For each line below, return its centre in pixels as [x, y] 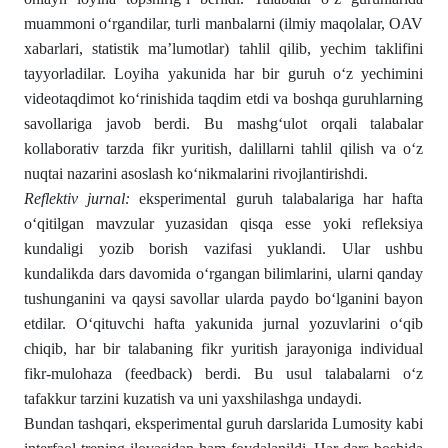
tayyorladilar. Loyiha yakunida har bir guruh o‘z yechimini [224, 73]
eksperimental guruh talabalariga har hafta [277, 198]
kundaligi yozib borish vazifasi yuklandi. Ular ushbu [224, 248]
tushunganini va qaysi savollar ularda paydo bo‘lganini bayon [224, 298]
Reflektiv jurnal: [77, 198]
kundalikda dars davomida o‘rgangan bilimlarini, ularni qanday [224, 273]
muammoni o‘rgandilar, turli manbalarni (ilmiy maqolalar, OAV [224, 23]
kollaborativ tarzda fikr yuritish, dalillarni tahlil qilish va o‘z [224, 148]
